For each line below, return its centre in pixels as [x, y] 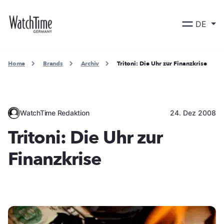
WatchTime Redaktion [55, 112]
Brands [53, 63]
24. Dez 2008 [193, 112]
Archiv [90, 63]
